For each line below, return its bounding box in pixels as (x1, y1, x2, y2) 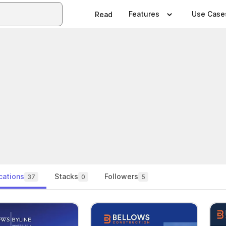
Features (129, 10, 159, 18)
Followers (104, 172, 138, 181)
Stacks (54, 172, 78, 181)
